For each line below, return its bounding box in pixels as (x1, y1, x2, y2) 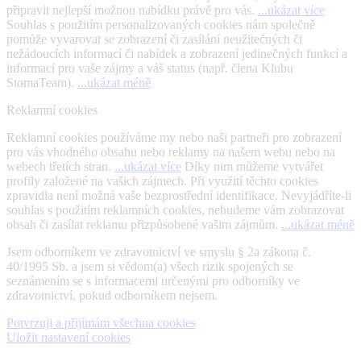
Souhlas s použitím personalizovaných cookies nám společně (6, 18, 315, 32)
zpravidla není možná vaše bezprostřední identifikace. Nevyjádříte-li (6, 189, 351, 203)
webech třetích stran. (6, 160, 114, 174)
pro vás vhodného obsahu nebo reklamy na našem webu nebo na (6, 145, 335, 160)
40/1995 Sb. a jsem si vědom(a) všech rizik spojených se (6, 259, 293, 274)
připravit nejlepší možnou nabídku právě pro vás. (6, 3, 258, 18)
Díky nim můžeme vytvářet (185, 160, 323, 174)
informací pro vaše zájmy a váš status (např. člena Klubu (6, 61, 293, 76)
